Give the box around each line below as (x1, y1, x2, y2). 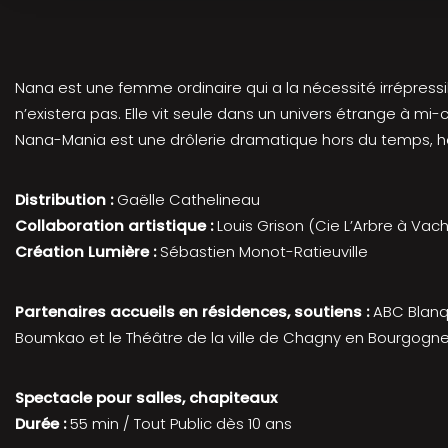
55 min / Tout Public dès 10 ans (70, 412, 292, 434)
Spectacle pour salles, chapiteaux (15, 386, 277, 408)
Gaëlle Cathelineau (113, 188, 260, 210)
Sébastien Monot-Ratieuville (156, 240, 368, 262)
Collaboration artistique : (15, 214, 217, 236)
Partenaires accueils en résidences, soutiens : (15, 300, 369, 322)
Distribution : (15, 188, 113, 210)
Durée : (15, 412, 70, 434)
